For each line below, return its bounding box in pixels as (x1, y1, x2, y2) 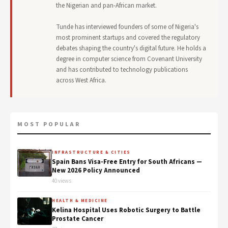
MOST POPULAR (17, 120, 80, 129)
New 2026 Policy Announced (52, 166, 140, 176)
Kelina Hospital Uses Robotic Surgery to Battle (52, 206, 201, 215)
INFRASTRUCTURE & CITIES (52, 149, 131, 156)
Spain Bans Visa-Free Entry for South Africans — (52, 157, 202, 167)
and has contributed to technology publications (56, 65, 188, 75)
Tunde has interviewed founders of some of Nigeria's (56, 22, 198, 32)
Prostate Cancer (52, 214, 103, 224)
